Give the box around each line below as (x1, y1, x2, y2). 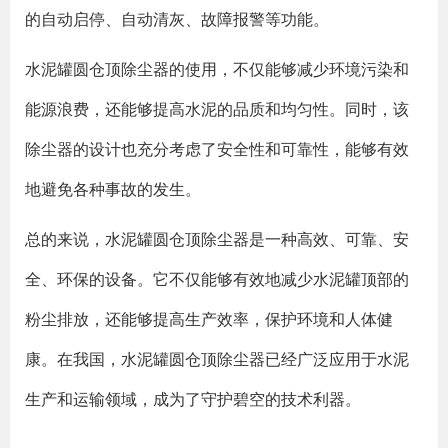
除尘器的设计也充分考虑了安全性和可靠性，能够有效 (25, 138, 409, 160)
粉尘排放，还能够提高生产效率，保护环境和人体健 (25, 308, 393, 330)
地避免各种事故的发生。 (25, 178, 201, 200)
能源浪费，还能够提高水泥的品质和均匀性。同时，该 (25, 98, 409, 120)
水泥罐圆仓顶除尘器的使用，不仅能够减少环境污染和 (25, 58, 409, 80)
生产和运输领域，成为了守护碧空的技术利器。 (25, 388, 361, 410)
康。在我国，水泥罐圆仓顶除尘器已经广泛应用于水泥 (25, 348, 409, 370)
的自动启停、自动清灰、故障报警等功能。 (25, 8, 329, 30)
